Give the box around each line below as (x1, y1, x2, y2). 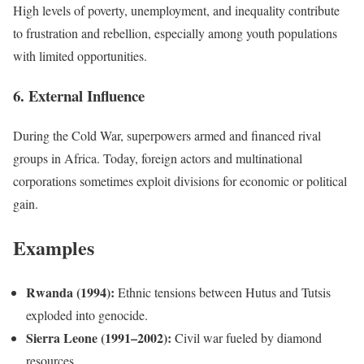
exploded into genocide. (26, 306, 148, 324)
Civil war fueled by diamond (171, 329, 322, 347)
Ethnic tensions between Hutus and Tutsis (115, 284, 331, 301)
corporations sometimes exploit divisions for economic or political (13, 171, 347, 189)
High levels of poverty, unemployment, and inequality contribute (13, 2, 340, 19)
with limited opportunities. (13, 47, 147, 65)
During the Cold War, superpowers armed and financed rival (13, 126, 321, 144)
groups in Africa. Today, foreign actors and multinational (13, 149, 302, 167)
